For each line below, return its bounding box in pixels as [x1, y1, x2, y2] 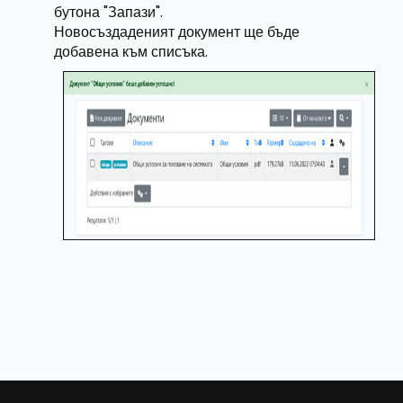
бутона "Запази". [54, 2, 164, 22]
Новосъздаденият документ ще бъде [54, 22, 300, 42]
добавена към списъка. [54, 41, 209, 62]
